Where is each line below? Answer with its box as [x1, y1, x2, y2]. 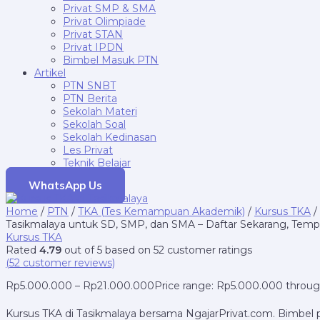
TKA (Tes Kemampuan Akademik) [78, 205, 245, 218]
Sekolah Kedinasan [63, 131, 156, 144]
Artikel [34, 66, 66, 79]
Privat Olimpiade [63, 15, 146, 28]
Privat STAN [63, 28, 123, 41]
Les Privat [63, 144, 113, 156]
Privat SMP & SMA [63, 2, 156, 15]
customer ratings [164, 244, 252, 256]
